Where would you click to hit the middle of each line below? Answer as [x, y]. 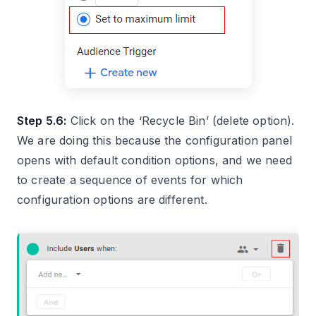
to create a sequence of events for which [130, 180]
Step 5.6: [42, 120]
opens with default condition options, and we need [154, 160]
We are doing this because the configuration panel [154, 140]
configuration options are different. [112, 199]
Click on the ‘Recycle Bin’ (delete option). [181, 120]
